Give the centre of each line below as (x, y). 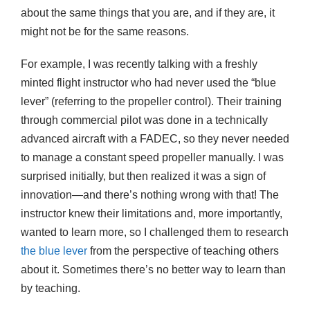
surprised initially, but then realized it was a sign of (143, 176)
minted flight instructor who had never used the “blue (148, 82)
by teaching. (51, 288)
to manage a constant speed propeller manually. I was (152, 157)
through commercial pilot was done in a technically (144, 120)
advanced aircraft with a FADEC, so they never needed (155, 138)
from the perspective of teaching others (183, 250)
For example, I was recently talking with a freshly (139, 64)
